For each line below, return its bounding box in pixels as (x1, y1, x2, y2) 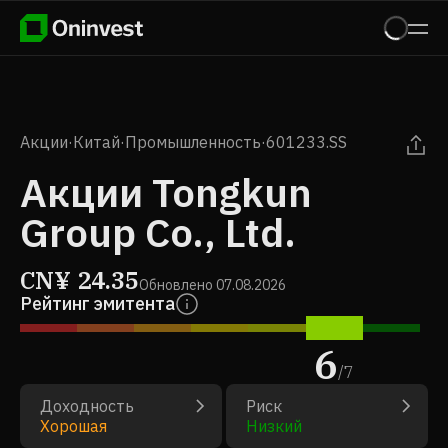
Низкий (246, 416, 302, 436)
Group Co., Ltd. (20, 206, 296, 258)
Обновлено (139, 276, 213, 294)
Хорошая (40, 416, 107, 436)
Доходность (40, 396, 134, 416)
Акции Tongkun (20, 166, 312, 218)
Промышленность (125, 132, 261, 152)
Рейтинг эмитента (20, 292, 175, 315)
